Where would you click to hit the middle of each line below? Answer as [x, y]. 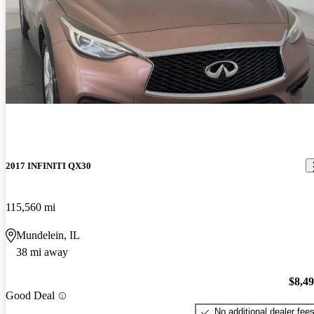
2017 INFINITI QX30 [48, 165]
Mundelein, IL [48, 235]
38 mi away [42, 252]
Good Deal [30, 296]
